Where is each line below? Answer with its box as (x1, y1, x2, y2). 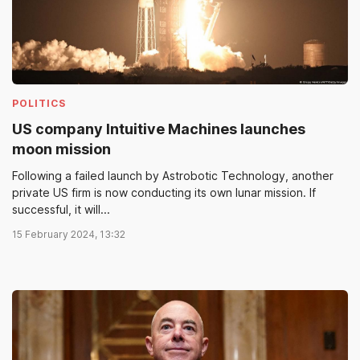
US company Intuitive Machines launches (12, 120, 305, 137)
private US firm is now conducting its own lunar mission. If (12, 185, 316, 199)
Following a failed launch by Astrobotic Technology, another (12, 168, 333, 182)
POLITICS (12, 96, 66, 109)
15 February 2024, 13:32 (12, 227, 125, 240)
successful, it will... (12, 202, 110, 216)
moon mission (12, 140, 111, 157)
